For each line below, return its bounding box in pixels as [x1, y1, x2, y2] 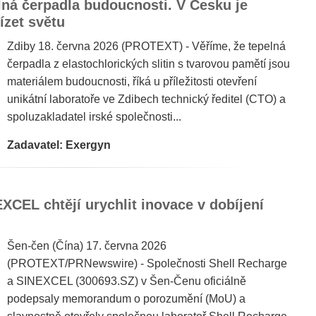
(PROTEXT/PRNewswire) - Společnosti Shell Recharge [7, 257, 287, 269]
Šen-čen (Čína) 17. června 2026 [7, 240, 166, 252]
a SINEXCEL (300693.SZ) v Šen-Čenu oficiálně [7, 275, 246, 287]
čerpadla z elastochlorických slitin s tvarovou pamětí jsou [7, 58, 290, 70]
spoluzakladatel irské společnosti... [7, 111, 181, 123]
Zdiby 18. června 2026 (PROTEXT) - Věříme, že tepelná [7, 40, 286, 52]
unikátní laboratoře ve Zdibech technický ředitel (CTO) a [7, 93, 286, 105]
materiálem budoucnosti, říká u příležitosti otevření [7, 75, 257, 87]
